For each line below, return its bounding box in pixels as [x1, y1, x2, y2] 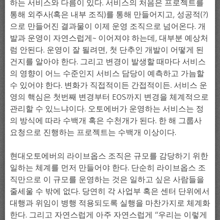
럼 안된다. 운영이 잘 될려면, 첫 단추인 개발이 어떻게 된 [10, 45, 204, 55]
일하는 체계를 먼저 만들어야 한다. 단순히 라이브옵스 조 [10, 163, 206, 173]
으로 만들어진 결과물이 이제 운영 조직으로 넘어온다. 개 [10, 21, 206, 31]
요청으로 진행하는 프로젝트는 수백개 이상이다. [10, 127, 176, 137]
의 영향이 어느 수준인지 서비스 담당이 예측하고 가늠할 [10, 68, 204, 79]
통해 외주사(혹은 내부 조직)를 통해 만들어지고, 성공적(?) [10, 9, 208, 20]
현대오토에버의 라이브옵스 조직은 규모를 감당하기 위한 [10, 151, 208, 161]
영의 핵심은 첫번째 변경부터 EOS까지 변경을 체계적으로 [10, 92, 209, 102]
